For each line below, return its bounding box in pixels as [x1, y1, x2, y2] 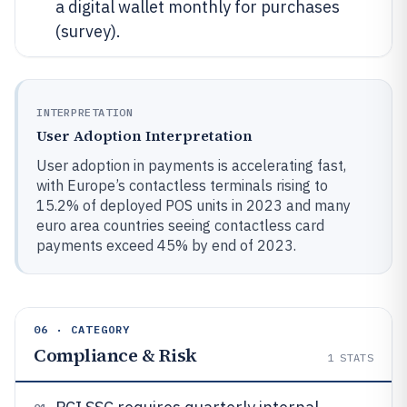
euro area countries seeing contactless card [36, 215, 324, 234]
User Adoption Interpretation [36, 124, 253, 145]
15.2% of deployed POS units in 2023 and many [36, 195, 351, 214]
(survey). [55, 20, 121, 42]
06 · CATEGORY [34, 322, 131, 336]
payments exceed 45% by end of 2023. [36, 235, 296, 254]
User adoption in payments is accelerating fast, [36, 155, 346, 174]
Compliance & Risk [34, 342, 197, 368]
